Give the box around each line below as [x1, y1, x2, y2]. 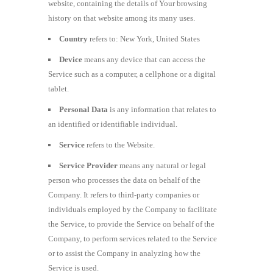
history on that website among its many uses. [48, 13, 195, 23]
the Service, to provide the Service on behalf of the [48, 219, 214, 229]
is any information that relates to [108, 104, 216, 114]
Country [59, 34, 88, 43]
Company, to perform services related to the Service [48, 233, 217, 243]
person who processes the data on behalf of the [48, 175, 200, 185]
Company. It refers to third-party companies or [48, 190, 199, 199]
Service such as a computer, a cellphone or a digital [48, 69, 216, 79]
